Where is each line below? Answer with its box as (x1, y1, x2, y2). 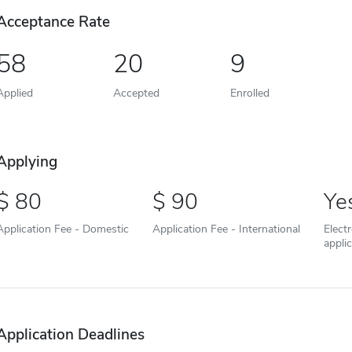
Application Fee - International (152, 220, 300, 236)
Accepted (112, 84, 159, 101)
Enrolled (229, 84, 269, 101)
